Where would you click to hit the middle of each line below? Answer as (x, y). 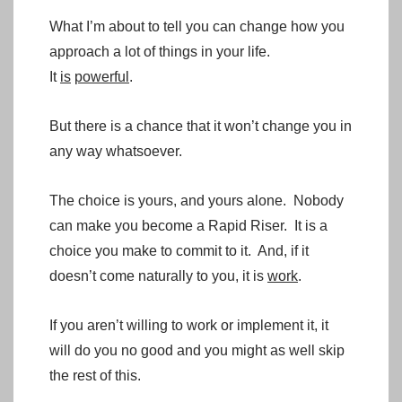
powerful (102, 76)
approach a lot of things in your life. (162, 51)
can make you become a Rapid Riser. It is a (188, 225)
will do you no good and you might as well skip (197, 350)
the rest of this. (95, 375)
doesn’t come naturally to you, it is (158, 275)
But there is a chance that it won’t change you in (201, 126)
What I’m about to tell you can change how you (197, 26)
